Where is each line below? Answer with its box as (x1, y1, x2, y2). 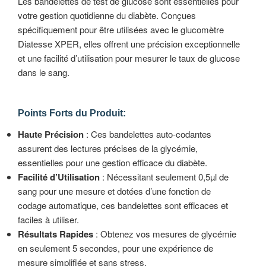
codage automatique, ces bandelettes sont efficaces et (18, 199, 228, 212)
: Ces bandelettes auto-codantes (84, 128, 211, 141)
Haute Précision (18, 128, 84, 141)
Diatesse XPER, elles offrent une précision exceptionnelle (18, 37, 240, 50)
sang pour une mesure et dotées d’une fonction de (18, 185, 211, 198)
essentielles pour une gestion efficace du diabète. (18, 156, 207, 169)
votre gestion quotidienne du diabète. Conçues (18, 8, 196, 21)
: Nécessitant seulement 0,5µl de (100, 170, 229, 183)
